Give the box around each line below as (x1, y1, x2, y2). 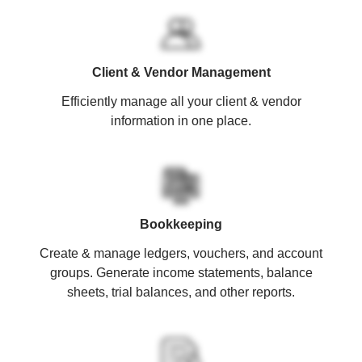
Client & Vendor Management (91, 65, 271, 79)
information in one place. (111, 113, 251, 128)
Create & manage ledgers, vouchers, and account (40, 246, 322, 260)
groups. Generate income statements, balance (49, 265, 313, 280)
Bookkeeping (140, 217, 222, 231)
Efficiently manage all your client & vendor (61, 94, 301, 108)
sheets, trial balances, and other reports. (67, 284, 295, 299)
